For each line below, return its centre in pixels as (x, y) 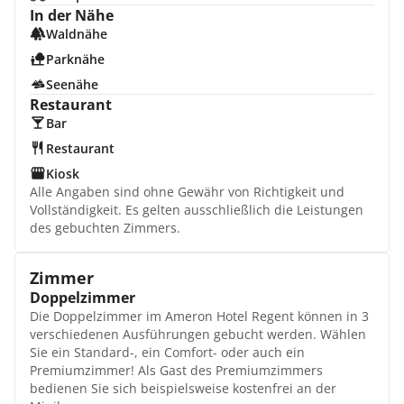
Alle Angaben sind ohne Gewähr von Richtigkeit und (187, 192)
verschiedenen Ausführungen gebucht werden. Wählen (198, 334)
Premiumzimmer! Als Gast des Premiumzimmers (176, 370)
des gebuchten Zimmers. (105, 228)
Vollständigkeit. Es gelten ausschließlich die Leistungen (197, 210)
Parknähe (75, 59)
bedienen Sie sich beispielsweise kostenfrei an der (183, 388)
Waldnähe (76, 34)
